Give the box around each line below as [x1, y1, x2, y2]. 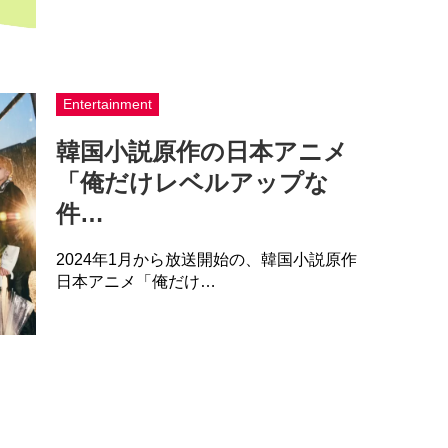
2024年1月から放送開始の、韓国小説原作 [55, 250, 357, 268]
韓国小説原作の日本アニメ [55, 137, 348, 165]
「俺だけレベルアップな [55, 168, 329, 196]
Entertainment [62, 95, 152, 112]
